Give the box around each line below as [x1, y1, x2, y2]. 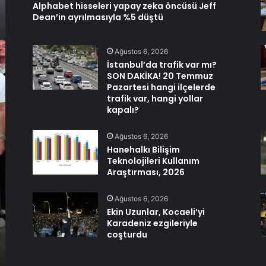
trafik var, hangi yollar [106, 93, 203, 104]
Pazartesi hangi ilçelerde [106, 81, 216, 93]
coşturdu [106, 229, 147, 240]
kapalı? [106, 104, 139, 116]
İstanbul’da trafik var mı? [106, 59, 217, 71]
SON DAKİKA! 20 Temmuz [106, 70, 213, 82]
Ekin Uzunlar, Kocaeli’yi [106, 206, 205, 218]
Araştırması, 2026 [106, 166, 185, 178]
